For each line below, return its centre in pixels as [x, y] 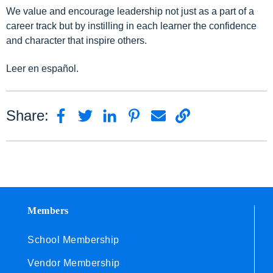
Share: [27, 115]
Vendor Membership [74, 263]
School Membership [73, 239]
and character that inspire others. [76, 40]
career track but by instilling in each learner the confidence [131, 26]
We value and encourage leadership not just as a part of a [130, 11]
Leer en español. [42, 69]
